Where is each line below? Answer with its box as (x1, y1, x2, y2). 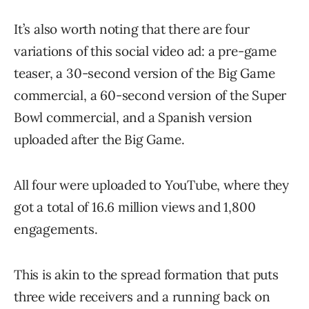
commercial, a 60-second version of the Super (14, 86, 287, 103)
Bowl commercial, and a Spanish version (14, 108, 252, 126)
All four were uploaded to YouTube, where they (14, 176, 289, 193)
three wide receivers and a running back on (14, 288, 270, 305)
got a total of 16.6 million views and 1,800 (14, 198, 256, 215)
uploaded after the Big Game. (14, 130, 185, 148)
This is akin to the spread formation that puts (14, 266, 279, 283)
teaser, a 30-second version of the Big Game (14, 64, 275, 81)
